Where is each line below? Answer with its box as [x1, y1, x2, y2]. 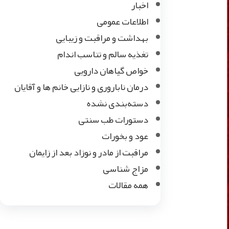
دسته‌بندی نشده [86, 94, 148, 112]
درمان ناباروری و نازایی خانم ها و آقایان [14, 78, 148, 96]
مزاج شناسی [102, 159, 148, 178]
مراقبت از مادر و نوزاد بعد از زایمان [29, 143, 148, 162]
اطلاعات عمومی [96, 12, 148, 31]
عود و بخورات [101, 127, 148, 145]
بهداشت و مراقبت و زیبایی [55, 29, 148, 47]
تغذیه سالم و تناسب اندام [57, 45, 148, 63]
